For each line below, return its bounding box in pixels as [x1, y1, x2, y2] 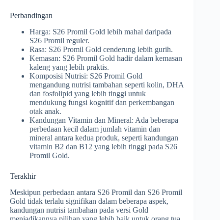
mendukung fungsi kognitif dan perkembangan [29, 98, 174, 107]
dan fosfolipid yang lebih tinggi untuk [29, 89, 146, 98]
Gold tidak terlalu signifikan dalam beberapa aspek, [10, 196, 168, 205]
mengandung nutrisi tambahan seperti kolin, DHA [29, 81, 184, 89]
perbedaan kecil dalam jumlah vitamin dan [29, 125, 160, 134]
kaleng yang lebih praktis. [29, 63, 109, 72]
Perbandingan [10, 11, 53, 20]
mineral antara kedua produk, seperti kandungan [29, 134, 178, 142]
